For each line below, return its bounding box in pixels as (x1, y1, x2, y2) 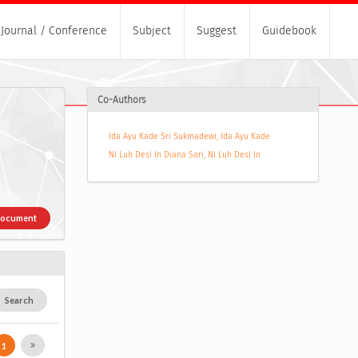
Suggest (197, 24, 237, 38)
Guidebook (262, 24, 316, 38)
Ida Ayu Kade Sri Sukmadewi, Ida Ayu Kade (108, 131, 270, 142)
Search (5, 294, 34, 305)
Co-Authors (97, 94, 146, 106)
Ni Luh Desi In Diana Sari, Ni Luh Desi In (108, 149, 261, 161)
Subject (133, 24, 171, 38)
